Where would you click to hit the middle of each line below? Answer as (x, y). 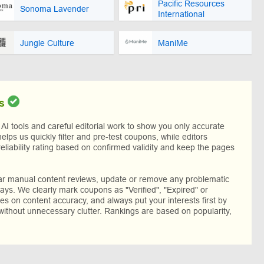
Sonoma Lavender (55, 9)
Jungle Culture (47, 43)
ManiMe (173, 43)
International (181, 14)
